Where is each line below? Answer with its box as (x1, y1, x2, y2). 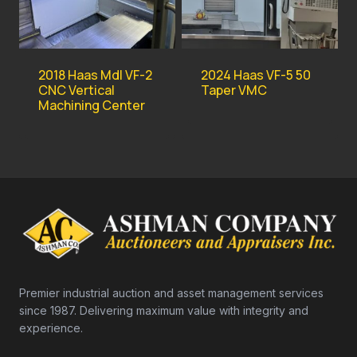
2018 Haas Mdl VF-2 (38, 66, 152, 84)
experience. (19, 321, 83, 335)
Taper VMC (201, 81, 267, 100)
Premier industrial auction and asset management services (19, 286, 324, 300)
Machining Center (38, 96, 145, 115)
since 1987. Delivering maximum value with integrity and (19, 304, 308, 318)
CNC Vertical (38, 81, 115, 100)
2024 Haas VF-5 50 (201, 66, 311, 84)
